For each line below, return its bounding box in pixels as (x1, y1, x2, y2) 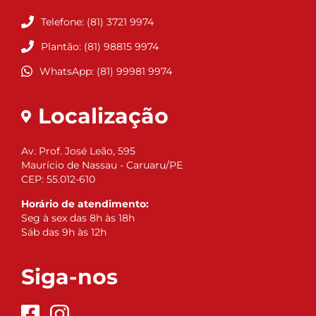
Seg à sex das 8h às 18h (21, 212, 135, 225)
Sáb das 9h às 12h (21, 226, 107, 239)
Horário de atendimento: (21, 197, 149, 211)
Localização (37, 103, 169, 130)
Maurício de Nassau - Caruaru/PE (21, 159, 183, 172)
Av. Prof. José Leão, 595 (21, 145, 135, 158)
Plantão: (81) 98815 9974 (41, 40, 159, 54)
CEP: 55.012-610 (21, 173, 95, 186)
